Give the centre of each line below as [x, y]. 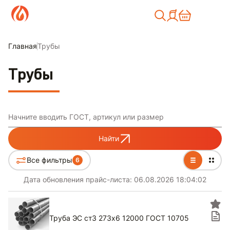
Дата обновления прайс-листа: [79, 179]
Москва [141, 14]
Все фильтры [50, 160]
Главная [23, 46]
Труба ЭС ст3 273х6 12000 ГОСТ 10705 [119, 218]
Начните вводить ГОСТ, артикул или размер [86, 117]
